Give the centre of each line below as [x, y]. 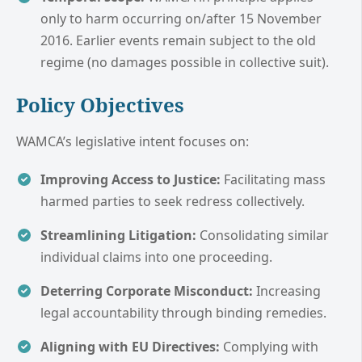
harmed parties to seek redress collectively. [173, 201]
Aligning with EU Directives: [130, 346]
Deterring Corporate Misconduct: [147, 290]
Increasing [287, 290]
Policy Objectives [100, 104]
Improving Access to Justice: [130, 179]
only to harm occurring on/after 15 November [181, 18]
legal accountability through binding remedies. [183, 312]
